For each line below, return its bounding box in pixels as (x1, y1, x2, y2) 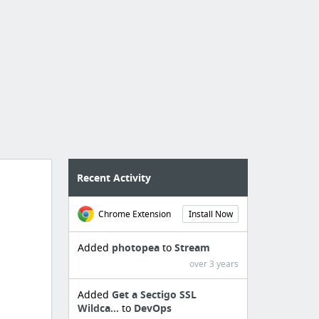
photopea (112, 241, 163, 254)
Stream (174, 241, 211, 254)
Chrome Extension (98, 208, 172, 220)
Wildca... (78, 301, 122, 315)
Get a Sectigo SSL (112, 288, 197, 301)
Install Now (188, 208, 233, 220)
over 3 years (189, 258, 239, 270)
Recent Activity (77, 171, 152, 184)
